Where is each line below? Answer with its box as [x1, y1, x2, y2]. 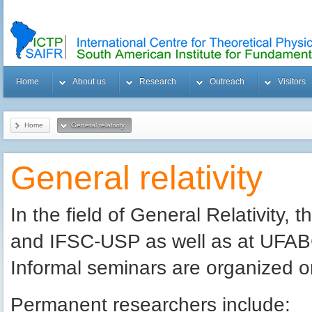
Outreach [210, 77, 244, 86]
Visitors [278, 77, 306, 86]
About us [72, 77, 106, 86]
